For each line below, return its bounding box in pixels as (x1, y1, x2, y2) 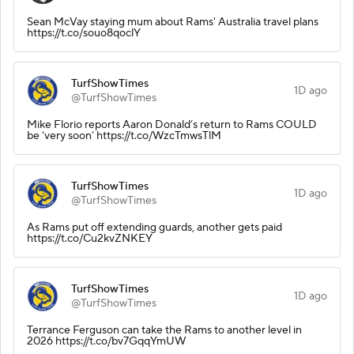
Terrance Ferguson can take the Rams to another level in (27, 322, 302, 337)
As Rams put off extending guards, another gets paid (27, 220, 282, 235)
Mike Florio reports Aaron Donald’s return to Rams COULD (27, 117, 317, 132)
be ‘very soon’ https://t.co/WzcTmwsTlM (27, 128, 221, 143)
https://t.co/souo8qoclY (27, 25, 141, 40)
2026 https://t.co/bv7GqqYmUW (27, 333, 186, 348)
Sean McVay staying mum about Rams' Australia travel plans (27, 14, 318, 29)
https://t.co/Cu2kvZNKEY (27, 231, 153, 246)
